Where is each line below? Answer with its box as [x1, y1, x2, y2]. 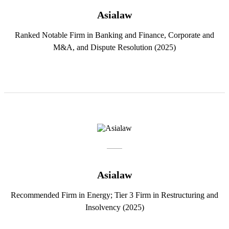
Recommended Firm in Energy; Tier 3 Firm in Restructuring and [11, 191, 218, 200]
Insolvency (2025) [85, 203, 144, 212]
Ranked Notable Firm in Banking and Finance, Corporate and [15, 31, 214, 40]
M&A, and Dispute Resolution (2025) [53, 43, 176, 52]
